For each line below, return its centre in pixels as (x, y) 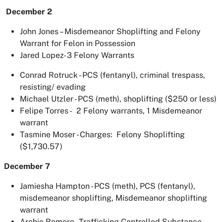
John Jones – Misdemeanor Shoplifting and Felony (110, 31)
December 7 (27, 166)
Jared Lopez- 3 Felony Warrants (77, 55)
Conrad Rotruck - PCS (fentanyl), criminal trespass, (112, 75)
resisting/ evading (53, 87)
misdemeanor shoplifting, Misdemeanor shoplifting (113, 198)
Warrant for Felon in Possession (78, 43)
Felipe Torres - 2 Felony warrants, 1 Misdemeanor (111, 111)
